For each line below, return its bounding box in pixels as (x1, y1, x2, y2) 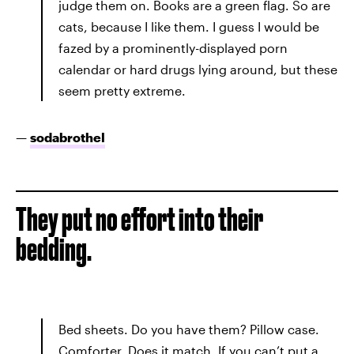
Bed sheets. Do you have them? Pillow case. (58, 321, 319, 337)
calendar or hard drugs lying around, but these (58, 61, 337, 77)
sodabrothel (30, 129, 105, 145)
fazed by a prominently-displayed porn (58, 40, 288, 55)
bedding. (16, 231, 92, 267)
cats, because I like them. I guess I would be (58, 18, 319, 34)
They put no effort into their (16, 201, 263, 237)
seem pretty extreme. (58, 82, 186, 98)
